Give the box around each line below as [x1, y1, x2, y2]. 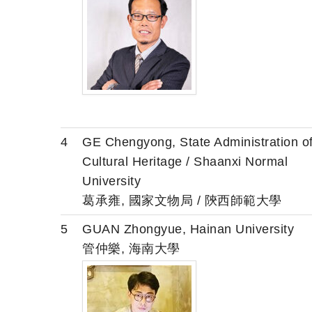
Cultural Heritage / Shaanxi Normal [82, 154, 288, 169]
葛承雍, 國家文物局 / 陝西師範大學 [82, 193, 282, 208]
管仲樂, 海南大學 [82, 241, 180, 256]
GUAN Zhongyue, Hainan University [82, 221, 294, 236]
